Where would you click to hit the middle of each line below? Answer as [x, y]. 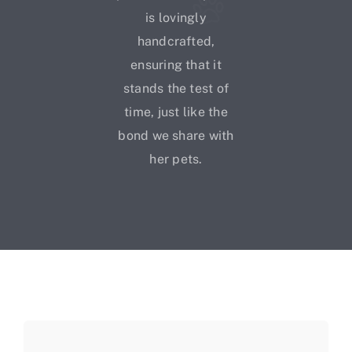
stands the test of [176, 89]
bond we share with [176, 136]
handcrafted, [176, 42]
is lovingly [176, 18]
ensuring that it [176, 65]
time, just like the [176, 112]
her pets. [176, 159]
